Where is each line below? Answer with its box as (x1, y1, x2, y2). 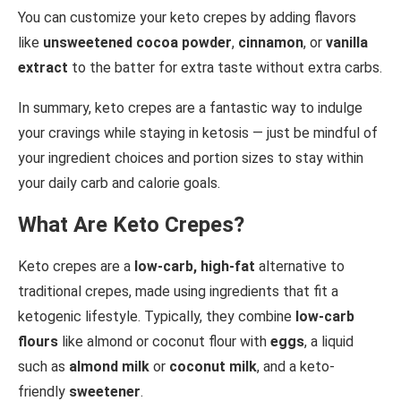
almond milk (69, 357, 149, 375)
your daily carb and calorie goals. (18, 174, 220, 192)
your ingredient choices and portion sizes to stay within (18, 149, 363, 166)
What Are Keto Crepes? (18, 211, 244, 237)
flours (18, 332, 58, 350)
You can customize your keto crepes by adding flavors (18, 8, 356, 26)
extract (18, 58, 68, 76)
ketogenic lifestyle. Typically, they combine (18, 307, 295, 325)
